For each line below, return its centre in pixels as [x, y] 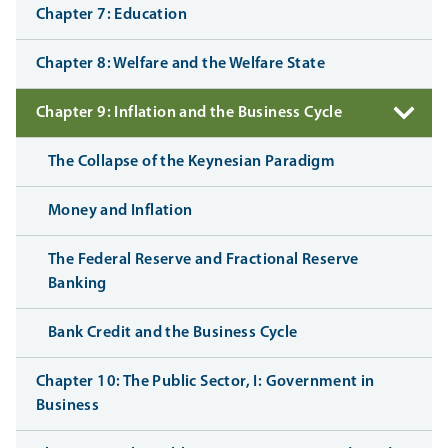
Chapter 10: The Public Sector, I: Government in [205, 382]
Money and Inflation [120, 211]
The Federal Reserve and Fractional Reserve [203, 260]
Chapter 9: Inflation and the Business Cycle [189, 113]
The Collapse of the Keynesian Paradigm [192, 162]
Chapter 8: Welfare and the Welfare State [180, 64]
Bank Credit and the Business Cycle [173, 333]
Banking [77, 284]
